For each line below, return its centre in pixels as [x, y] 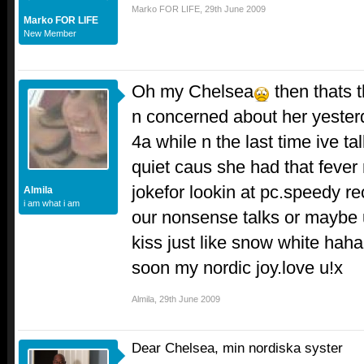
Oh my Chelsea [193, 92]
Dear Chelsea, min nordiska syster [237, 349]
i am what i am [52, 204]
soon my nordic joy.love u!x [237, 268]
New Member [50, 34]
